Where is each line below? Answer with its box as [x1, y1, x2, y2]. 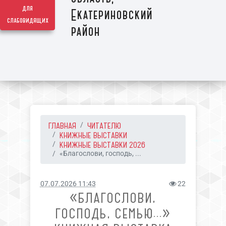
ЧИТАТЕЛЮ [87, 121, 121, 131]
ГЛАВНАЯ [48, 121, 76, 131]
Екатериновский [71, 7, 153, 24]
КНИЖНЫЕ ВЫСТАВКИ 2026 [59, 140, 145, 150]
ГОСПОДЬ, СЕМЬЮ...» [55, 205, 171, 222]
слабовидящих [7, 16, 48, 26]
